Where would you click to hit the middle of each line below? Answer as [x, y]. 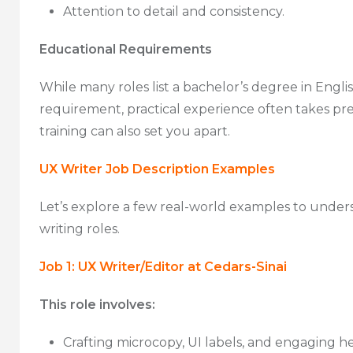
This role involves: [97, 304]
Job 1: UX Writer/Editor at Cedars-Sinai [163, 266]
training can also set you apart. [135, 131]
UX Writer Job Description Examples [157, 169]
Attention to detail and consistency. [174, 11]
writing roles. [80, 229]
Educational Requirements [126, 49]
